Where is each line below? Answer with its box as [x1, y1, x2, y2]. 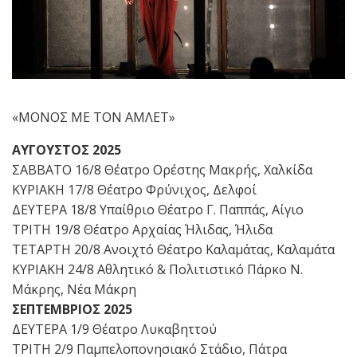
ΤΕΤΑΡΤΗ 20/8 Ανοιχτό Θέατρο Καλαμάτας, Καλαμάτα [12, 240, 335, 258]
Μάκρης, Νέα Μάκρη [12, 280, 136, 298]
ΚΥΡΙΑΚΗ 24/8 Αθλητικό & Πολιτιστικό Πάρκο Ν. [12, 260, 303, 278]
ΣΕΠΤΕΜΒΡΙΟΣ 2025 [12, 300, 132, 318]
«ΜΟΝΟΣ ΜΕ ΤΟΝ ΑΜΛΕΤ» [12, 108, 175, 126]
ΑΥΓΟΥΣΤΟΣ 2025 [12, 140, 124, 159]
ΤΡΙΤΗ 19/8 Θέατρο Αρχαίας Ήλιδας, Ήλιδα [12, 220, 273, 238]
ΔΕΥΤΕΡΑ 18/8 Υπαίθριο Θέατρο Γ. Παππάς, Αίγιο [12, 200, 304, 218]
